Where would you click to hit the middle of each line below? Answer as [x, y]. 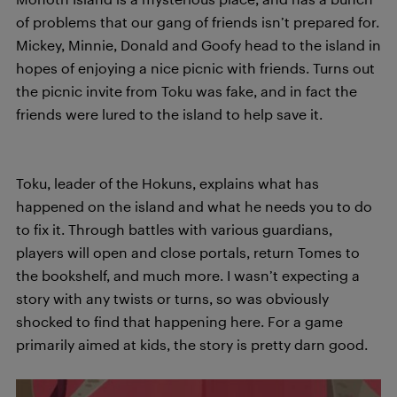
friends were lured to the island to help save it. [169, 114]
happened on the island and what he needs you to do [194, 206]
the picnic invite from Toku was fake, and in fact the [187, 91]
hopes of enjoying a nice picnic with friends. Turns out [195, 68]
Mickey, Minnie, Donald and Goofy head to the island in [198, 45]
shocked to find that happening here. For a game [179, 321]
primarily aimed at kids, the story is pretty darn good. [192, 344]
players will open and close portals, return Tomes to [188, 252]
